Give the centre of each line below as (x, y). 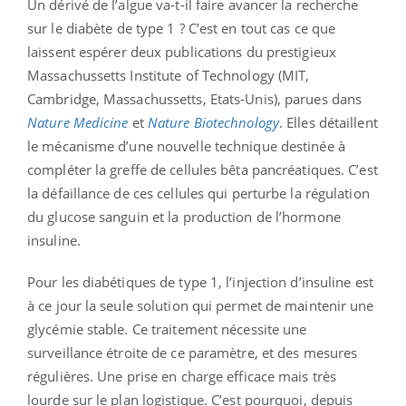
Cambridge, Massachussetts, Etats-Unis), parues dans (195, 98)
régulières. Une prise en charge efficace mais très (182, 376)
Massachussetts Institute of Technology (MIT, (169, 75)
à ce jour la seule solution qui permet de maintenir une (201, 305)
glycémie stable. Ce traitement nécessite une (167, 329)
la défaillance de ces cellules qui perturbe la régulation (198, 193)
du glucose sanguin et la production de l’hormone (184, 216)
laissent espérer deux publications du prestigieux (182, 51)
